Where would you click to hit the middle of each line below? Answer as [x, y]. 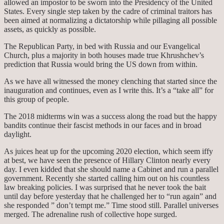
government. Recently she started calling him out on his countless [107, 178]
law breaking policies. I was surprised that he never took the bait [105, 187]
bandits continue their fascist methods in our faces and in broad [103, 125]
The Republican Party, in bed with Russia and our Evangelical [102, 46]
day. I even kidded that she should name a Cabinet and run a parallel [111, 169]
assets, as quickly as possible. [50, 29]
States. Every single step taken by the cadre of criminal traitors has [108, 11]
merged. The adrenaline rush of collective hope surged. [90, 214]
